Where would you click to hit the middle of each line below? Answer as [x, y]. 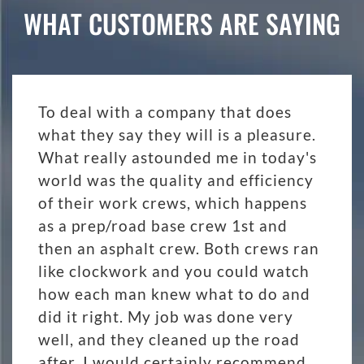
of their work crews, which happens [173, 202]
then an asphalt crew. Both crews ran [179, 248]
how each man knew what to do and [174, 293]
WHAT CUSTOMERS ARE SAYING [182, 23]
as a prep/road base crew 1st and [163, 225]
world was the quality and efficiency [176, 180]
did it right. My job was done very [166, 316]
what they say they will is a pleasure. [177, 134]
